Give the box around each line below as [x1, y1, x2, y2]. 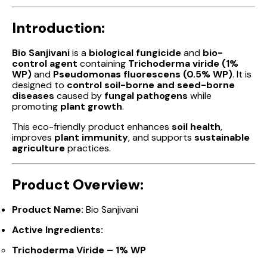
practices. [65, 141, 111, 154]
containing [77, 57, 128, 70]
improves [12, 131, 54, 144]
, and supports [128, 131, 194, 144]
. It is [232, 67, 252, 80]
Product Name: [12, 203, 83, 216]
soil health [172, 120, 221, 133]
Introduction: [12, 18, 105, 38]
